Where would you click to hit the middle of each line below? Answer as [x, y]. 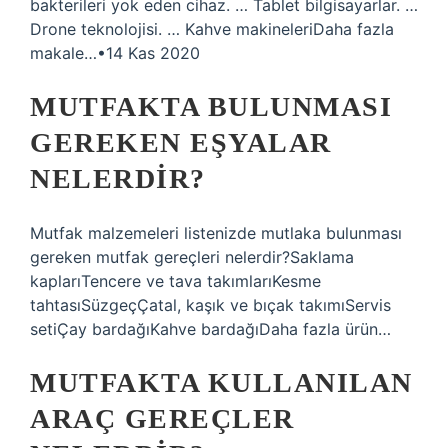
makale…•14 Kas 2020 [115, 53]
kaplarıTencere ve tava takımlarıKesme [175, 281]
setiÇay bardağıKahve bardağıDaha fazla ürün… [210, 329]
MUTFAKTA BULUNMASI [211, 106]
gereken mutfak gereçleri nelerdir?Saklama [192, 257]
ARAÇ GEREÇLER [162, 418]
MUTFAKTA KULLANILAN [221, 382]
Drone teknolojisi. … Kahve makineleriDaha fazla [212, 29]
